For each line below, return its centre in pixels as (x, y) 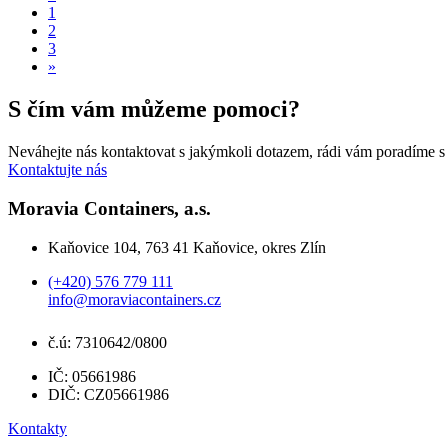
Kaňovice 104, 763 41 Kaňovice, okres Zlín (187, 247)
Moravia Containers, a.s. (109, 208)
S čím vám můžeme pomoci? (154, 109)
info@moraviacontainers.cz (134, 299)
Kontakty (37, 428)
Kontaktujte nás (57, 170)
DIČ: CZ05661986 (108, 394)
